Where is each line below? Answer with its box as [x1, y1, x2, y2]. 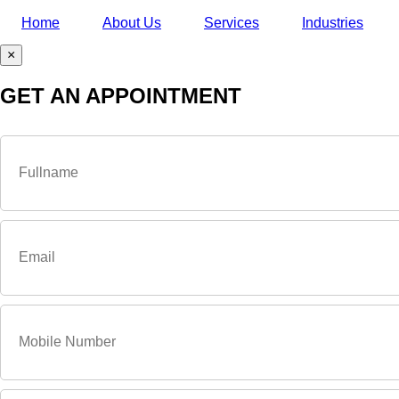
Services [204, 14, 259, 30]
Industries [302, 14, 363, 30]
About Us [102, 14, 161, 30]
